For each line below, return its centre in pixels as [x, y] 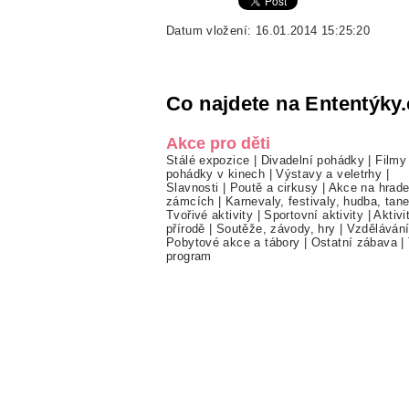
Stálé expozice [208, 160]
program [189, 256]
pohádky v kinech [216, 173]
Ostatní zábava [354, 242]
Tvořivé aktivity [210, 215]
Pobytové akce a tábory [233, 242]
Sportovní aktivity [314, 215]
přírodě [186, 228]
